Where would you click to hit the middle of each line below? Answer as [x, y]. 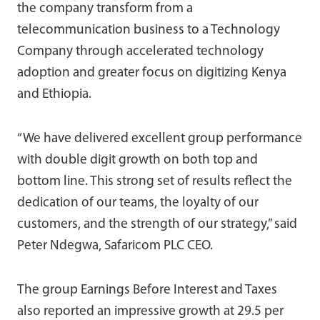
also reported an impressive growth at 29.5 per [150, 311]
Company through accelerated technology [140, 51]
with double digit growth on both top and [137, 160]
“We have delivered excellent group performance [160, 139]
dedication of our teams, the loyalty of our [138, 203]
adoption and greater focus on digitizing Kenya [152, 73]
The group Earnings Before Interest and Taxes [147, 290]
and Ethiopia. [54, 94]
